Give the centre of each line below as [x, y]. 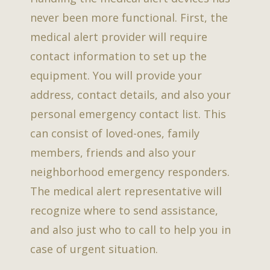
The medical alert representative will [126, 191]
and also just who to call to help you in [130, 229]
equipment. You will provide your [116, 75]
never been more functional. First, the [129, 17]
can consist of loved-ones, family [115, 133]
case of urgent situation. [94, 249]
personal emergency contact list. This [128, 114]
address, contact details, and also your [130, 94]
